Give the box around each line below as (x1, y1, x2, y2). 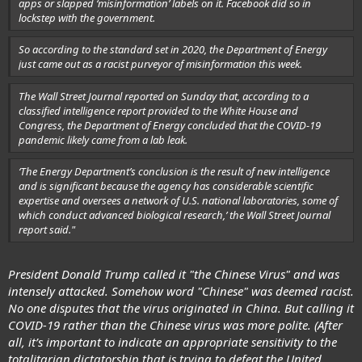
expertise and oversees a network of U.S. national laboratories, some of (19, 193, 338, 208)
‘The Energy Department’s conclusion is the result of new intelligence (19, 164, 330, 179)
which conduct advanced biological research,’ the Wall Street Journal (19, 208, 330, 223)
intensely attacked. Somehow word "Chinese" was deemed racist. (8, 282, 354, 299)
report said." (19, 222, 75, 238)
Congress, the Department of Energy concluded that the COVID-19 (19, 117, 321, 133)
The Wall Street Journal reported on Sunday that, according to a (19, 88, 309, 103)
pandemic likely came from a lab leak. (19, 132, 187, 147)
